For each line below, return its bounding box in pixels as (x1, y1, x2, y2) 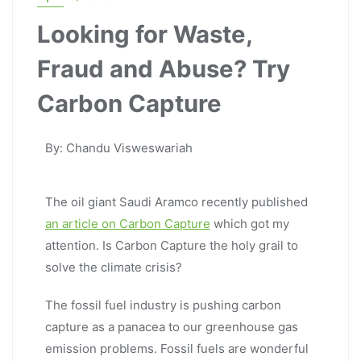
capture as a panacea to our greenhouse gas (45, 318, 298, 334)
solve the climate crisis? (45, 259, 182, 275)
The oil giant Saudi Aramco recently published (45, 193, 308, 210)
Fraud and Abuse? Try (37, 54, 290, 83)
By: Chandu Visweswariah (45, 139, 193, 156)
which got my (210, 215, 289, 231)
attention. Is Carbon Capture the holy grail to (45, 237, 298, 253)
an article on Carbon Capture (45, 215, 210, 231)
